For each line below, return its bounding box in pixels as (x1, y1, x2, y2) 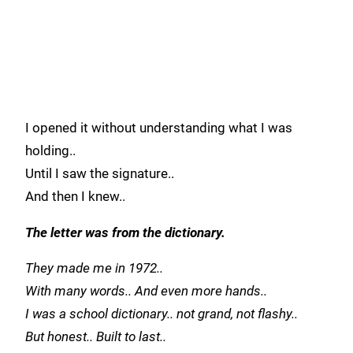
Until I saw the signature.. (25, 166, 174, 182)
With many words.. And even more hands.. (25, 284, 267, 299)
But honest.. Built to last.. (25, 329, 166, 345)
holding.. (25, 143, 76, 159)
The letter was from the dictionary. (25, 225, 225, 240)
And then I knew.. (25, 189, 125, 205)
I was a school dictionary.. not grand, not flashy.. (25, 307, 298, 322)
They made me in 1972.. (25, 261, 163, 277)
